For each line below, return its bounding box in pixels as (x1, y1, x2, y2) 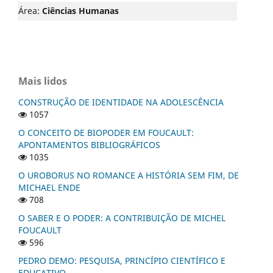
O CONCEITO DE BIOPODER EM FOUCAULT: (18, 127, 194, 139)
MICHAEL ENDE (18, 182, 80, 194)
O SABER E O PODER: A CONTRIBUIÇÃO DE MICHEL (18, 212, 225, 224)
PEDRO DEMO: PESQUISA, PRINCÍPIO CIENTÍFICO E (18, 255, 225, 267)
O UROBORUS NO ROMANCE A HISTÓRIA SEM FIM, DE (18, 169, 239, 182)
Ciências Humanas (42, 5, 119, 17)
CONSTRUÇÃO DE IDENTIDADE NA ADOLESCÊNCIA (18, 96, 224, 108)
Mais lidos (18, 74, 67, 88)
